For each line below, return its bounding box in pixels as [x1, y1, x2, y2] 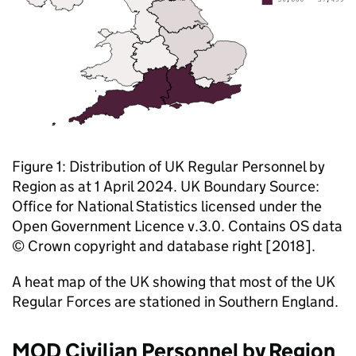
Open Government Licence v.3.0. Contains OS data [12, 217, 342, 235]
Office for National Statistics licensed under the [12, 197, 322, 215]
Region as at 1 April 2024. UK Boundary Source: [12, 177, 319, 195]
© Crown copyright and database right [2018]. [12, 237, 315, 255]
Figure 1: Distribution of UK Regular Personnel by [12, 157, 325, 176]
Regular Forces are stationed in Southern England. [12, 292, 339, 311]
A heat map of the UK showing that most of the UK [12, 273, 335, 291]
